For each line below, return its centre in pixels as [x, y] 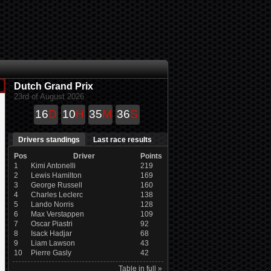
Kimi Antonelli [53, 166]
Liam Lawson [53, 243]
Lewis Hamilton [56, 175]
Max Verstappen [57, 214]
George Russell [56, 185]
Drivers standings [49, 140]
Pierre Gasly [51, 253]
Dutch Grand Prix [53, 86]
